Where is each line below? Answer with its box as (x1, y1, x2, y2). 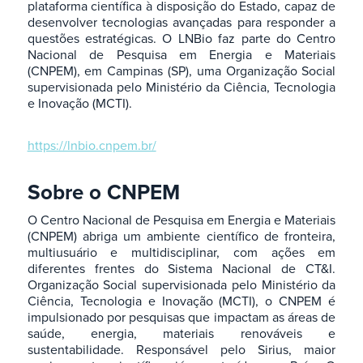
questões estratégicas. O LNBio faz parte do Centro (27, 29, 336, 48)
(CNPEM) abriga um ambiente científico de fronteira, (27, 227, 336, 246)
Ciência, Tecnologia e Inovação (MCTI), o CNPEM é (27, 292, 336, 310)
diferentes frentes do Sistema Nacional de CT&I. (27, 259, 336, 278)
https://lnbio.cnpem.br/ (27, 136, 156, 155)
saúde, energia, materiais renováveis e (27, 324, 336, 343)
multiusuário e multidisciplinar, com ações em (27, 243, 336, 262)
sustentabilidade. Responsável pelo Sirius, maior (27, 340, 336, 359)
